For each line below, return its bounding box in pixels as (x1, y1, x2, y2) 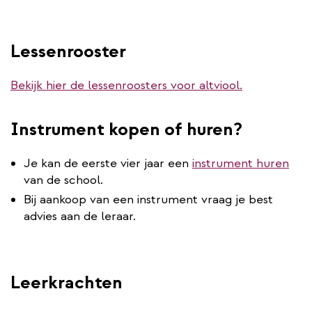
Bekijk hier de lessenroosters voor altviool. (10, 77, 242, 93)
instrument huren (192, 155, 289, 171)
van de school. (24, 171, 103, 188)
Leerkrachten (10, 270, 123, 294)
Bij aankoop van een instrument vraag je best (24, 191, 273, 208)
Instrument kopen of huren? (10, 117, 242, 141)
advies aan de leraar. (24, 208, 136, 224)
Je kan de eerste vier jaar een (24, 155, 192, 171)
